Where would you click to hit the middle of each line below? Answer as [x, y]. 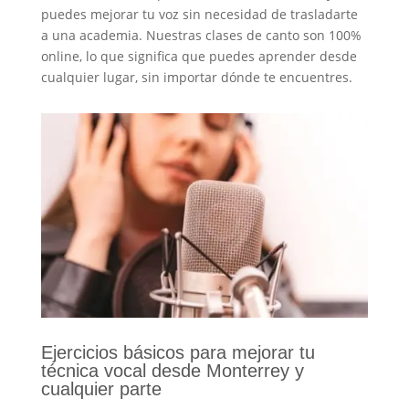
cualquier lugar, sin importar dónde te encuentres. [196, 77]
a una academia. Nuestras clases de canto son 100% [201, 35]
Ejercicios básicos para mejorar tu [178, 352]
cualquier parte [101, 388]
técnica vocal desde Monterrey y [172, 370]
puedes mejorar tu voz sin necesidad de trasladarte [199, 14]
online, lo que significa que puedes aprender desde [199, 56]
